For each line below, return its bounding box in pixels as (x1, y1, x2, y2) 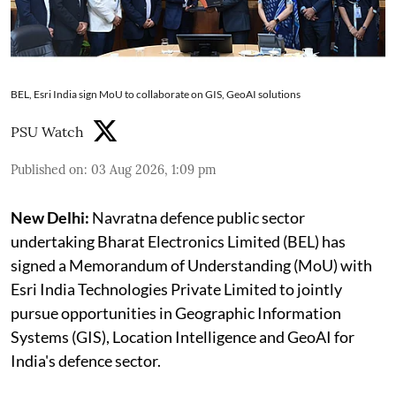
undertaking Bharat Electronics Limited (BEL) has (11, 232, 346, 252)
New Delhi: (11, 208, 89, 228)
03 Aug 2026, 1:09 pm (91, 162, 217, 179)
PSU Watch (11, 123, 84, 141)
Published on (11, 162, 84, 179)
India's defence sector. (11, 351, 161, 371)
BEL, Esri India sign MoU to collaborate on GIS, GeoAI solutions (11, 88, 301, 102)
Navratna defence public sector (89, 208, 305, 228)
